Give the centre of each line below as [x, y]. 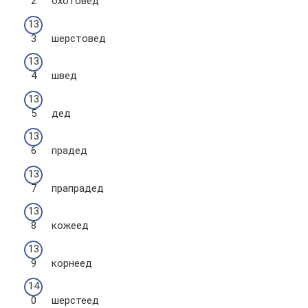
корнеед [72, 263]
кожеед [70, 225]
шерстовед [79, 38]
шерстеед [75, 300]
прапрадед [78, 188]
